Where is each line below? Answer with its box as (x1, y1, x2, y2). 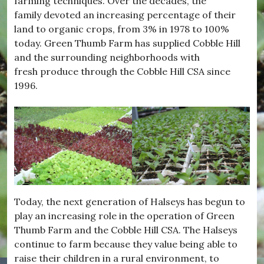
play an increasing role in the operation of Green (14, 210, 235, 222)
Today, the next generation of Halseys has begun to (14, 196, 245, 208)
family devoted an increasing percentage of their (14, 8, 236, 21)
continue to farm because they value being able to (14, 238, 237, 250)
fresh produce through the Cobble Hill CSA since (14, 65, 230, 77)
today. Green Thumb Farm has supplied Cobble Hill (14, 37, 240, 49)
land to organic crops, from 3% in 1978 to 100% (14, 22, 229, 35)
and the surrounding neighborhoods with (14, 51, 200, 63)
